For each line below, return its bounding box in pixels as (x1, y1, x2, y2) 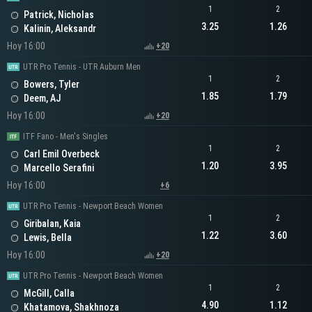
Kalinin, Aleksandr (24, 23, 96, 35)
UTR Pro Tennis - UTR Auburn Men (23, 62, 141, 72)
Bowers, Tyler (24, 79, 79, 91)
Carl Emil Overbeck (24, 148, 100, 160)
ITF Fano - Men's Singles (23, 132, 108, 142)
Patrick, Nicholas (24, 9, 94, 21)
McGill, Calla (24, 288, 75, 299)
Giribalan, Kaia (24, 218, 81, 230)
